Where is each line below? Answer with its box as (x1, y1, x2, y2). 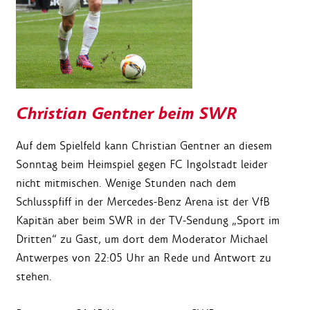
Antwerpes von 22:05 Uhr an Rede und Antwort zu (16, 250, 271, 266)
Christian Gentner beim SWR (16, 102, 237, 126)
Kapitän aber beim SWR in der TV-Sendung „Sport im (16, 213, 280, 228)
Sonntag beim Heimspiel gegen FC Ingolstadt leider (16, 157, 268, 172)
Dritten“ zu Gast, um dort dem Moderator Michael (16, 232, 268, 247)
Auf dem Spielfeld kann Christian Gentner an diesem (16, 138, 272, 154)
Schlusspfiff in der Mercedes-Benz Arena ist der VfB (16, 194, 270, 210)
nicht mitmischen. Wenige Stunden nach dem (16, 176, 236, 191)
